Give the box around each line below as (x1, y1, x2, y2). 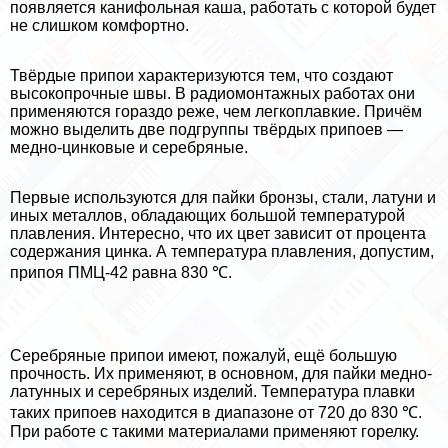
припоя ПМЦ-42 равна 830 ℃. (10, 264, 232, 282)
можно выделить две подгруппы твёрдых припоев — (10, 121, 403, 139)
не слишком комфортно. (10, 17, 189, 35)
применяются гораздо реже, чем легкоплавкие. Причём (10, 103, 422, 121)
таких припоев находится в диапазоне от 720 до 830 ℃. (10, 404, 422, 422)
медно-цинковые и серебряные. (10, 139, 248, 157)
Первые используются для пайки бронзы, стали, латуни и (10, 189, 436, 207)
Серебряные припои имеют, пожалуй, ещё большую (10, 347, 397, 365)
